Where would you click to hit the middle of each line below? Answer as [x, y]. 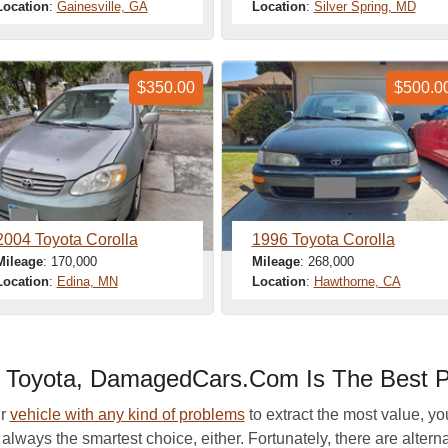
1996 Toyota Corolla [323, 239]
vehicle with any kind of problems [127, 414]
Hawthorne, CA [357, 281]
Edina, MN [87, 281]
